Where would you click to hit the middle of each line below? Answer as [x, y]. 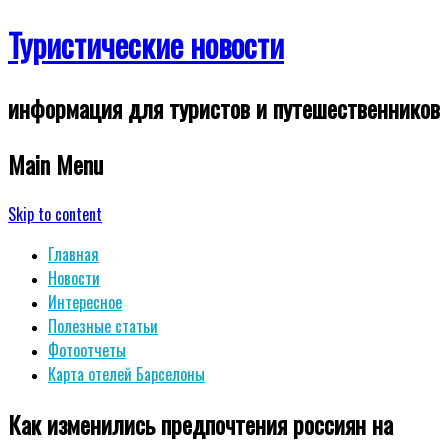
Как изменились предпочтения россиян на [200, 423]
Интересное [85, 301]
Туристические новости [146, 45]
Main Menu [55, 163]
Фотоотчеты [87, 349]
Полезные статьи [103, 325]
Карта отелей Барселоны [126, 373]
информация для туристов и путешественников [224, 107]
